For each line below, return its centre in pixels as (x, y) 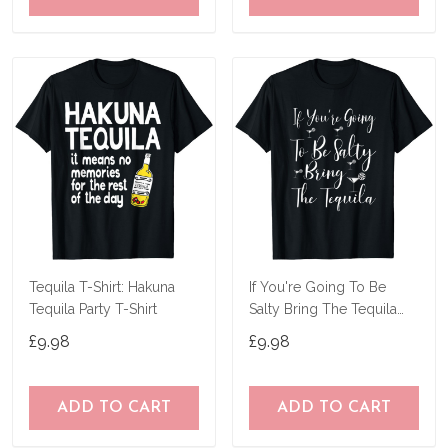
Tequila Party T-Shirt (93, 309)
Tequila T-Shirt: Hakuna (102, 287)
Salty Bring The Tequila (323, 309)
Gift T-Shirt (283, 331)
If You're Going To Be (317, 287)
